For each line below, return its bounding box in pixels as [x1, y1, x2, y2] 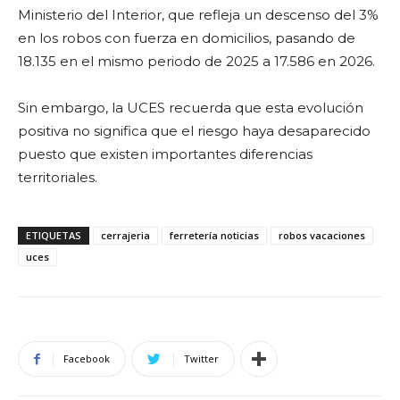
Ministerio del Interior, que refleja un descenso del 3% [18, 5, 379, 23]
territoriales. [18, 168, 97, 186]
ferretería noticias [170, 228, 259, 242]
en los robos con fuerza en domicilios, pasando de [18, 29, 355, 46]
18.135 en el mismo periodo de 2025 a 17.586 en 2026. [18, 52, 375, 70]
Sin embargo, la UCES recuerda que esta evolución [18, 98, 363, 116]
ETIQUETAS [26, 228, 81, 242]
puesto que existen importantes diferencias [18, 145, 312, 162]
